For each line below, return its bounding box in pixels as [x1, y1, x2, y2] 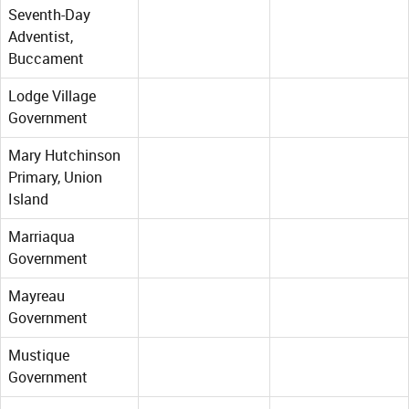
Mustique [8, 347, 69, 365]
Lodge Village [8, 88, 96, 106]
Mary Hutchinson [8, 147, 121, 165]
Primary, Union [8, 169, 102, 187]
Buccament [8, 50, 84, 68]
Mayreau [8, 288, 65, 306]
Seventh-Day [8, 6, 90, 25]
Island [8, 191, 48, 209]
